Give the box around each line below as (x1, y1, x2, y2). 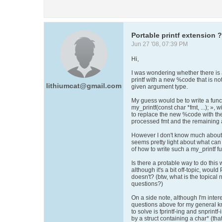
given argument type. (131, 83, 188, 90)
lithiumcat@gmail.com (46, 82, 121, 90)
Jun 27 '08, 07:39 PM (131, 41, 188, 48)
